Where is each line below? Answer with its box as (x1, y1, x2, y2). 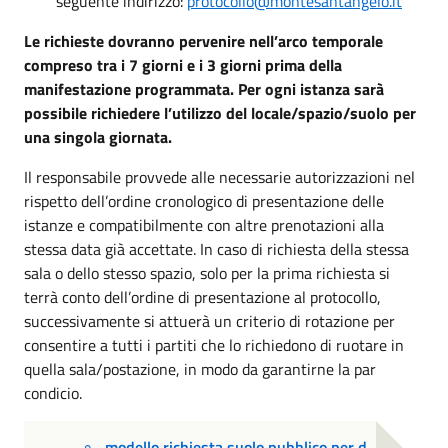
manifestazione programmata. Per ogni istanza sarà (24, 77, 384, 101)
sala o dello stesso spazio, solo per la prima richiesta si (24, 261, 390, 285)
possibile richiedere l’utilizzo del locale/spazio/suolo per (24, 101, 416, 125)
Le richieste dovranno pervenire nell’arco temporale (24, 29, 383, 53)
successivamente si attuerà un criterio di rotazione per (24, 309, 395, 333)
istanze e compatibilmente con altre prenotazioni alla (24, 213, 384, 237)
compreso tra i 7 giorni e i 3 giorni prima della (24, 53, 342, 77)
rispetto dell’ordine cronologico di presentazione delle (24, 189, 384, 213)
